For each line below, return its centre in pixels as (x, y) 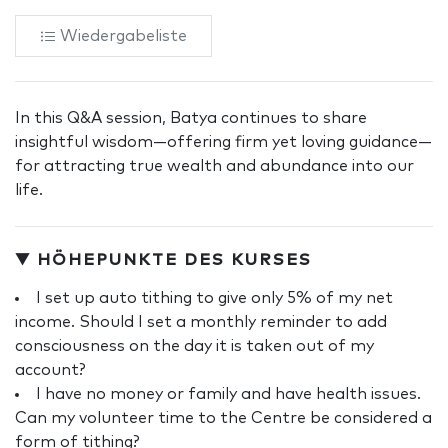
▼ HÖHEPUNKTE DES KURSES (163, 260)
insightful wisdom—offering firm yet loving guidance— (223, 142)
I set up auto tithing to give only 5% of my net (214, 298)
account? (50, 370)
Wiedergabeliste (123, 36)
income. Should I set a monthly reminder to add (201, 322)
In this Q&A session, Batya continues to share (191, 118)
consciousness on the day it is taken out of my (194, 346)
